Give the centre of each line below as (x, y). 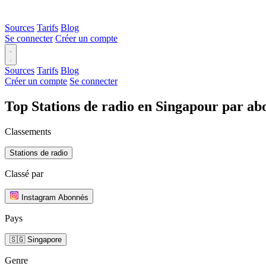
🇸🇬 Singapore (36, 239)
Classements (28, 131)
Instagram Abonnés (55, 197)
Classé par (24, 173)
